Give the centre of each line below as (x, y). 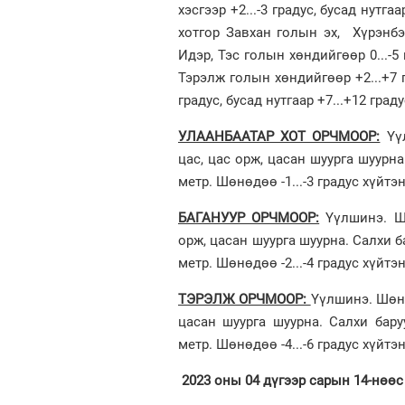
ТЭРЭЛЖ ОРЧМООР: (245, 299)
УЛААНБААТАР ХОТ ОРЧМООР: (279, 136)
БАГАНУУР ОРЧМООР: (249, 217)
